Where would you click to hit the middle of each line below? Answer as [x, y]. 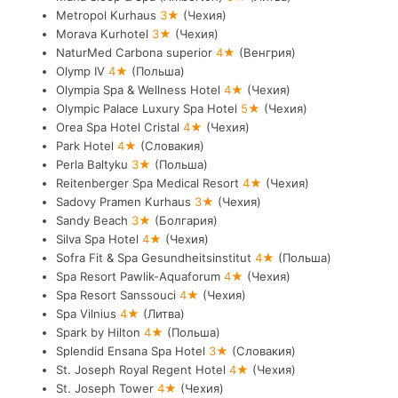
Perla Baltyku [93, 164]
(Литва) [163, 313]
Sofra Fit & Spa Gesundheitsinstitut [155, 257]
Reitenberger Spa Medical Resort [149, 183]
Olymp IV [82, 71]
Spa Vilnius [88, 313]
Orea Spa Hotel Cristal [119, 127]
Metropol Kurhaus [107, 15]
